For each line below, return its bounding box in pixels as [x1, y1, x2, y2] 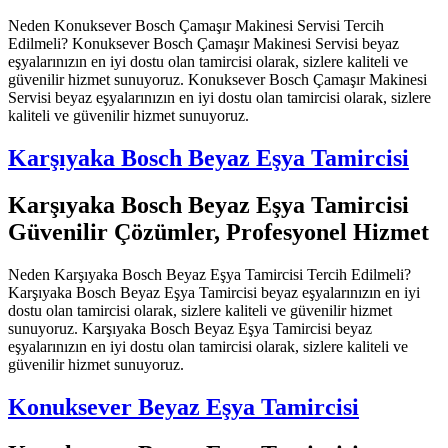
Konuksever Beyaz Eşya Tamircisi [8, 393, 359, 420]
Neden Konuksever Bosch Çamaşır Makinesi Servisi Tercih [8, 17, 384, 35]
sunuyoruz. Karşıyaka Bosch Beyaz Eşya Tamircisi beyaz [8, 319, 372, 337]
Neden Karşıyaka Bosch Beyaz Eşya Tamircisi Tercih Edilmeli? [8, 265, 411, 283]
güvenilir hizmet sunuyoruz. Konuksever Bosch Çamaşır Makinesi [8, 71, 427, 89]
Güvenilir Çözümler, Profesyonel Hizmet [8, 218, 429, 245]
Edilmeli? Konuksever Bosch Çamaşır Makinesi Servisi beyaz [8, 35, 399, 53]
